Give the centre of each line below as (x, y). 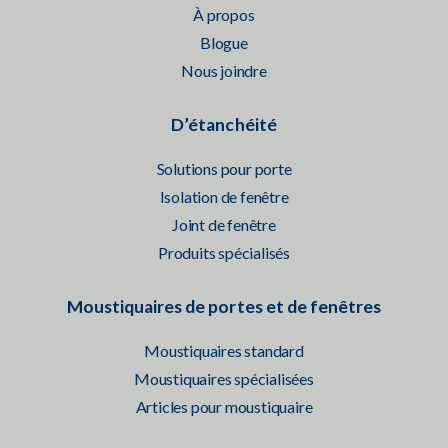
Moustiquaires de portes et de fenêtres (224, 306)
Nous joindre (224, 70)
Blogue (224, 42)
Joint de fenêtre (224, 224)
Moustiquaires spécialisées (224, 378)
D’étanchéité (224, 124)
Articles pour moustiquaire (224, 406)
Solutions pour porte (224, 168)
